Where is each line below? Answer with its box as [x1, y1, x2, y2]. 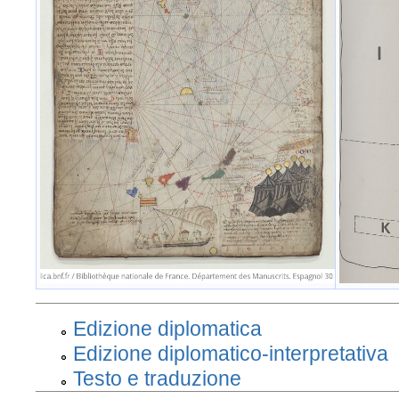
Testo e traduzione [73, 367, 241, 391]
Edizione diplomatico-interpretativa [73, 342, 388, 366]
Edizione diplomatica [73, 317, 262, 341]
